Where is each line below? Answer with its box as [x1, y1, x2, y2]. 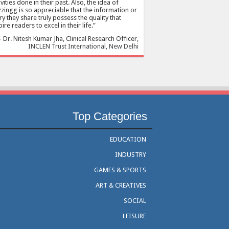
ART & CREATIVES [96, 181, 147, 189]
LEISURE [123, 212, 147, 220]
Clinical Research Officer [66, 34, 137, 42]
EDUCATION [110, 135, 147, 143]
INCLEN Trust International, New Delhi [28, 42, 139, 50]
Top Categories [73, 109, 148, 123]
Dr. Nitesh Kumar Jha [3, 34, 63, 42]
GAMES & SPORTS [94, 166, 147, 174]
